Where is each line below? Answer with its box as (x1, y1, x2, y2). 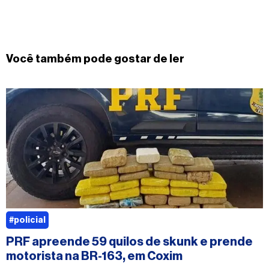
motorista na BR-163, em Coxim (6, 250, 183, 262)
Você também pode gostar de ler (6, 53, 184, 65)
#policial (9, 216, 46, 225)
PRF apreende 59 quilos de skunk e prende (6, 235, 253, 248)
